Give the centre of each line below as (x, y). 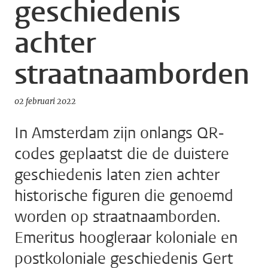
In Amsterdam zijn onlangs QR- (119, 133)
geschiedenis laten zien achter (117, 175)
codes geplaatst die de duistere (122, 154)
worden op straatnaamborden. (117, 217)
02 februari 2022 (45, 102)
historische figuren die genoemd (124, 196)
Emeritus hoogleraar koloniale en (126, 238)
